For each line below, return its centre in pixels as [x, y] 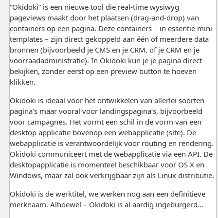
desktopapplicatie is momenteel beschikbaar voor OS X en [107, 164]
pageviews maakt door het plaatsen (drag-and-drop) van [104, 17]
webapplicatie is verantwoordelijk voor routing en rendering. [111, 143]
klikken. [22, 82]
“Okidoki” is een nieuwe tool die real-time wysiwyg [94, 7]
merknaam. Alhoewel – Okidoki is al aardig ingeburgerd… [106, 204]
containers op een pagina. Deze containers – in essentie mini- [112, 28]
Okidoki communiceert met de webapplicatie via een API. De [111, 154]
